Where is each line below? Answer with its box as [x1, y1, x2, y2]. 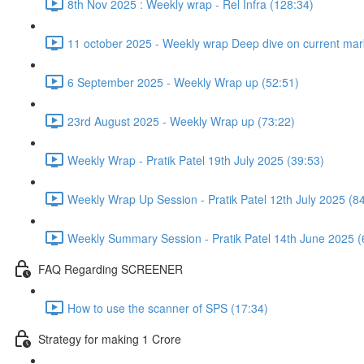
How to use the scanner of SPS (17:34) [67, 299, 268, 316]
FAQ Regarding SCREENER [38, 260, 183, 277]
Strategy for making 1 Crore [38, 330, 181, 347]
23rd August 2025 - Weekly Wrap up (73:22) [67, 112, 295, 129]
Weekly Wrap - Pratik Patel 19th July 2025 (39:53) [67, 151, 324, 168]
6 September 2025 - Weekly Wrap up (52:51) [67, 73, 299, 90]
